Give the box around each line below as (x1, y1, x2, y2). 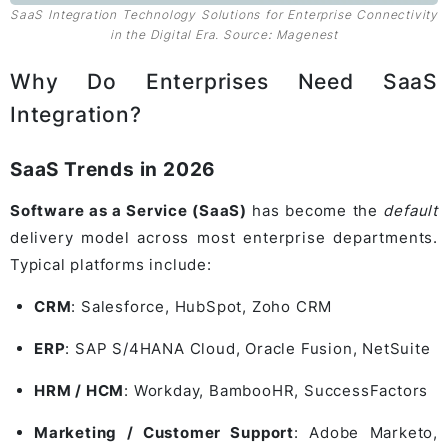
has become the (247, 201, 384, 221)
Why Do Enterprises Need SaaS (10, 69, 438, 95)
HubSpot (174, 297, 243, 317)
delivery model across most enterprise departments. (10, 228, 438, 248)
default (383, 201, 438, 221)
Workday (133, 381, 200, 401)
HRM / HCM (34, 381, 125, 401)
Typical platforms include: (10, 255, 212, 275)
